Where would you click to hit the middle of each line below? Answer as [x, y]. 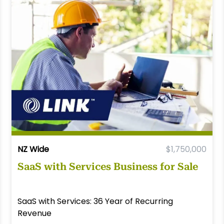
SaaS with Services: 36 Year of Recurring [95, 201]
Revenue [34, 213]
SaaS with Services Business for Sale [107, 167]
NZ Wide [33, 149]
